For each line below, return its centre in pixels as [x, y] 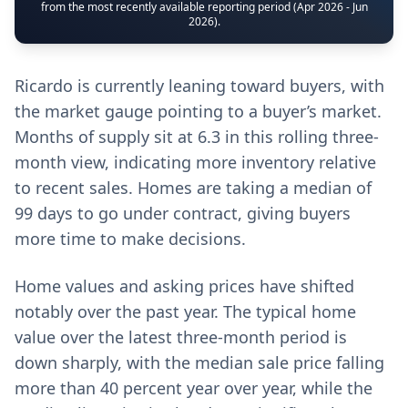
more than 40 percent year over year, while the [194, 388]
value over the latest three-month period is [181, 337]
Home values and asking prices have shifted [184, 286]
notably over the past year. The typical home [185, 311]
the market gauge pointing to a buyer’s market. [198, 111]
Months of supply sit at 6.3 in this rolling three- [197, 137]
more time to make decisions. [130, 239]
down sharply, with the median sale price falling [199, 362]
